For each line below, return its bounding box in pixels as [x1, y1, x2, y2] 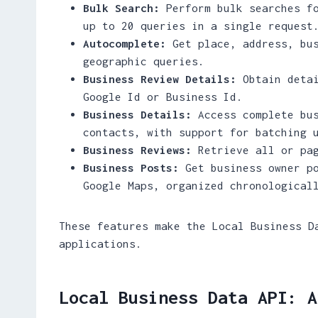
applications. [59, 236, 142, 250]
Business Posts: [83, 160, 179, 174]
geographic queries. [83, 54, 204, 67]
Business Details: [83, 107, 192, 121]
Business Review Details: [83, 72, 236, 85]
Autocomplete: [83, 36, 166, 50]
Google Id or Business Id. [83, 89, 243, 103]
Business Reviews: [83, 143, 192, 156]
